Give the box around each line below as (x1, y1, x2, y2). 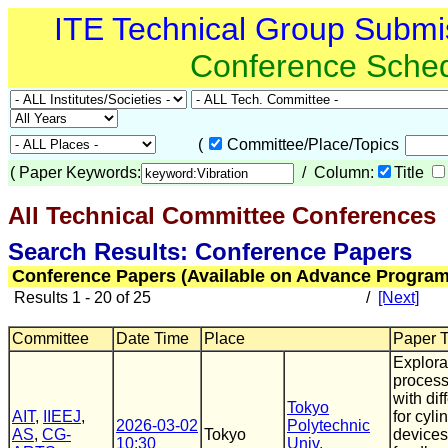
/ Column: (294, 164, 374, 181)
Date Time (116, 330, 189, 347)
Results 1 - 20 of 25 (10, 289, 151, 306)
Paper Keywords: (19, 164, 141, 181)
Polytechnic (287, 417, 370, 434)
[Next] (378, 289, 419, 306)
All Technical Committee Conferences (8, 202, 436, 229)
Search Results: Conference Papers (8, 238, 412, 265)
